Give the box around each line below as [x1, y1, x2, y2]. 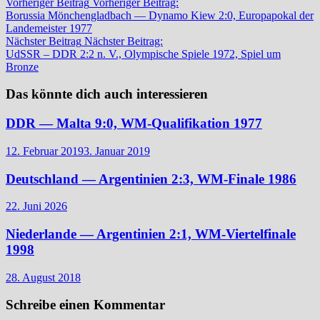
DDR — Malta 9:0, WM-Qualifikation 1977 [6, 116, 262, 131]
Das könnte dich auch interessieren [6, 86, 208, 102]
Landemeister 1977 [6, 21, 92, 34]
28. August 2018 [6, 271, 81, 284]
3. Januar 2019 [84, 144, 150, 157]
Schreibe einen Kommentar [6, 297, 165, 313]
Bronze [6, 60, 39, 73]
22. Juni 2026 [6, 200, 67, 213]
